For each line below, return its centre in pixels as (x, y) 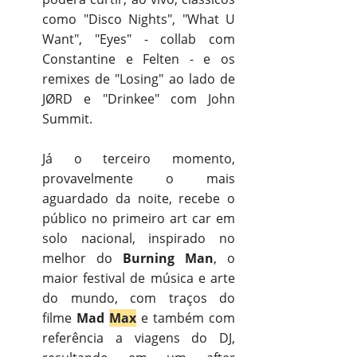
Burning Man (168, 258)
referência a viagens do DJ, (139, 337)
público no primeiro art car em (139, 218)
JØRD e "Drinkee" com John (139, 98)
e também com (186, 318)
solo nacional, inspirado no (139, 238)
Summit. (67, 118)
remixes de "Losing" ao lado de (139, 78)
